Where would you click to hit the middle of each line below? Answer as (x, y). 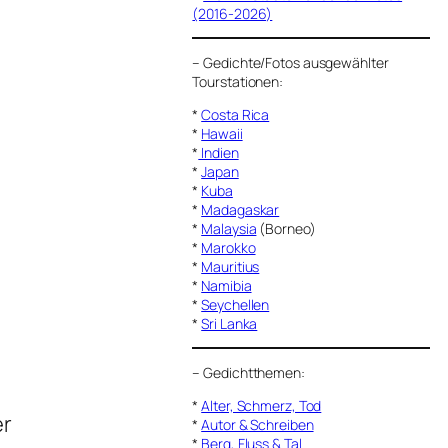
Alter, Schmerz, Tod (261, 405)
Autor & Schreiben (257, 424)
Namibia (226, 285)
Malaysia (229, 228)
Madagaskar (240, 209)
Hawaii (222, 133)
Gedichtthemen (252, 372)
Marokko (228, 247)
